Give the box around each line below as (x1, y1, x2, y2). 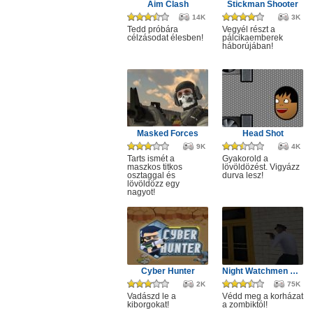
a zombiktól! (222, 300, 268, 310)
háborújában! (222, 41, 273, 51)
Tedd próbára (127, 24, 178, 34)
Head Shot (242, 129, 284, 138)
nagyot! (127, 187, 155, 197)
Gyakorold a (222, 154, 268, 163)
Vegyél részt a (222, 24, 275, 34)
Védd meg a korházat (222, 291, 303, 301)
